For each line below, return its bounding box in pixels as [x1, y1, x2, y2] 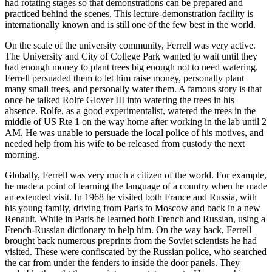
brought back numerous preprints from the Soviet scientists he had [5, 235, 257, 246]
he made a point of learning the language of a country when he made [5, 180, 267, 191]
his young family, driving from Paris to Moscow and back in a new [5, 202, 260, 213]
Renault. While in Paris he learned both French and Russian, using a [5, 213, 265, 224]
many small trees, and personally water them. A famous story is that [5, 83, 262, 94]
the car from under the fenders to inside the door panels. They [5, 257, 240, 268]
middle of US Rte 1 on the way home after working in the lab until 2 [5, 116, 267, 127]
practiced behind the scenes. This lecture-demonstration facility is [5, 8, 253, 19]
